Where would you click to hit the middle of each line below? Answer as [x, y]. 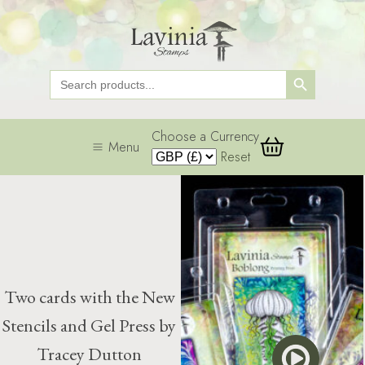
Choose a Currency [205, 137]
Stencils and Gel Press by [90, 326]
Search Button [304, 68]
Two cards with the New [89, 297]
